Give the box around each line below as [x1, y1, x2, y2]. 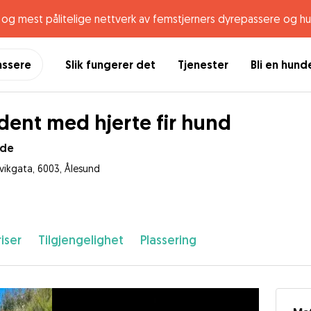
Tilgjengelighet [37, 232, 124, 248]
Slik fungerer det [65, 57, 155, 72]
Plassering [140, 232, 196, 248]
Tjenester [178, 57, 228, 72]
